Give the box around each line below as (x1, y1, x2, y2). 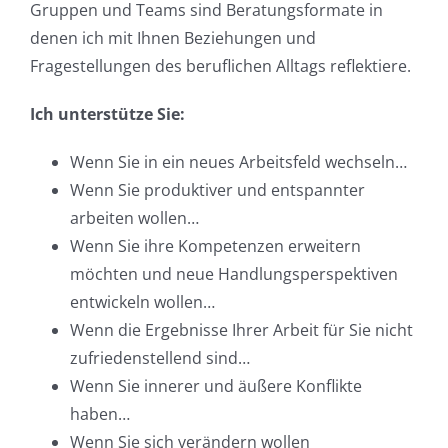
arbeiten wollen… (69, 207, 199, 230)
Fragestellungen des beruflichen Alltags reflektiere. (29, 55, 411, 78)
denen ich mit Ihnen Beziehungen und (29, 27, 316, 50)
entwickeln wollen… (69, 291, 215, 314)
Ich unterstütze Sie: (29, 103, 185, 126)
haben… (69, 403, 130, 426)
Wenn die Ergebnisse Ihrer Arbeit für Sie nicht (69, 319, 413, 342)
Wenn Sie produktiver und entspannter (69, 179, 365, 202)
